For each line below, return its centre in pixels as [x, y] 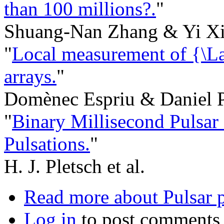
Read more [66, 197]
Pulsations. [47, 144]
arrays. [30, 76]
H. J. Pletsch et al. [74, 166]
